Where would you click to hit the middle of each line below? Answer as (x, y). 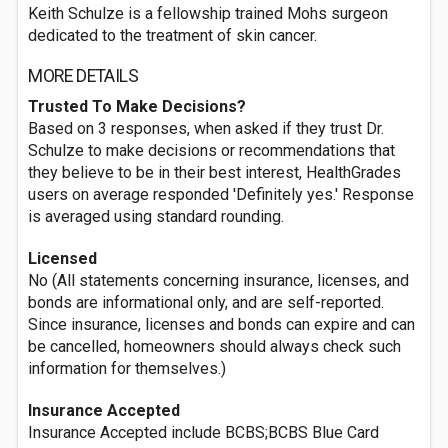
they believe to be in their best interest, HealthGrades (214, 172)
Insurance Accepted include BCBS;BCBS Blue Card (203, 432)
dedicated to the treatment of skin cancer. (172, 35)
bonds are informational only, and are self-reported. (206, 302)
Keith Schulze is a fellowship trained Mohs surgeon (208, 13)
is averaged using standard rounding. (156, 216)
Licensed (62, 258)
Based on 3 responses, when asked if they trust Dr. (206, 128)
